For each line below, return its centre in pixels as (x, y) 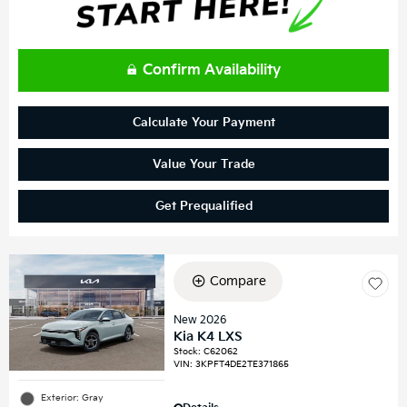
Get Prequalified (203, 206)
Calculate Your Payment (203, 122)
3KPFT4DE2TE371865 (243, 364)
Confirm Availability (211, 70)
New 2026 (200, 320)
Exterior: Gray (72, 398)
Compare (238, 281)
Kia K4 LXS (208, 336)
